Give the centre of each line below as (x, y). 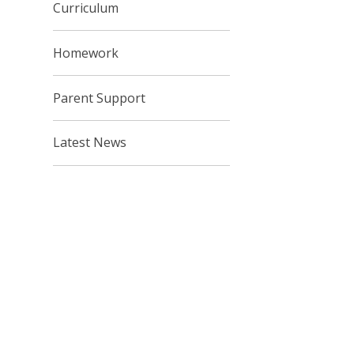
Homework (86, 53)
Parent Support (100, 98)
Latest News (90, 143)
